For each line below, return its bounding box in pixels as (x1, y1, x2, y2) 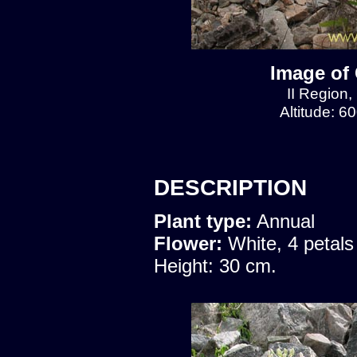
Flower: (154, 232, 228, 254)
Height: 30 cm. (154, 254, 277, 277)
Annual (252, 210, 315, 232)
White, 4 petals (228, 232, 354, 254)
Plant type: (154, 210, 252, 232)
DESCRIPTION (154, 175, 307, 200)
